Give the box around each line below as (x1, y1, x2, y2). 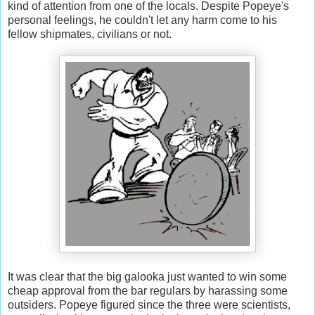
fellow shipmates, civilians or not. (8, 27, 172, 40)
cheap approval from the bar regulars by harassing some (8, 284, 288, 297)
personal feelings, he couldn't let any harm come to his (8, 13, 277, 26)
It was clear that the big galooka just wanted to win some (8, 270, 287, 283)
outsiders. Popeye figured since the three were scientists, (8, 298, 290, 311)
